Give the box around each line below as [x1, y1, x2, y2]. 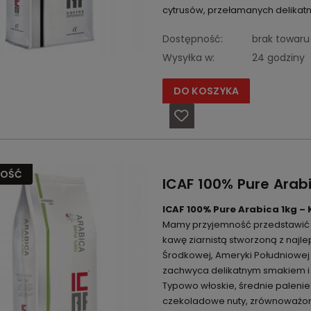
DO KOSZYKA [173, 84, 239, 99]
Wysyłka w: [162, 51, 215, 65]
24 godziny [251, 51, 305, 65]
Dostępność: [162, 32, 223, 47]
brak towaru [251, 32, 310, 47]
